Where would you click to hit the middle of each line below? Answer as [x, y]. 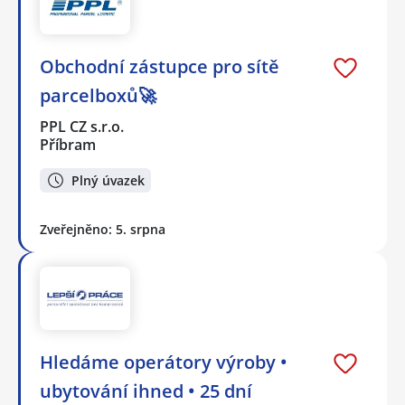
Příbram [68, 145]
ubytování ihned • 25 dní [146, 391]
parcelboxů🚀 [98, 96]
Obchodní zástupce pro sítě [160, 67]
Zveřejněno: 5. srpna [103, 229]
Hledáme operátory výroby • [164, 362]
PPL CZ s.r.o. [83, 127]
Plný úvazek [108, 180]
